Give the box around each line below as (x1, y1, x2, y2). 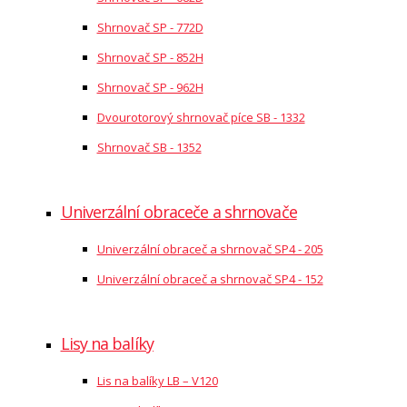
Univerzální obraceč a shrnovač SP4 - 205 (96, 241, 323, 257)
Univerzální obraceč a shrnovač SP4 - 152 (96, 271, 323, 287)
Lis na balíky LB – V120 (96, 372, 218, 389)
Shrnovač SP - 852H (96, 49, 203, 65)
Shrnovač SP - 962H (96, 79, 203, 95)
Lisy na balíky (60, 333, 154, 354)
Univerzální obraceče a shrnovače (60, 201, 297, 223)
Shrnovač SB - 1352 (96, 139, 202, 155)
